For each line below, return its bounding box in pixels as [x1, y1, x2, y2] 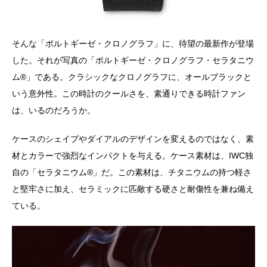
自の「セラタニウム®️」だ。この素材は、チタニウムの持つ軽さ [12, 167, 252, 177]
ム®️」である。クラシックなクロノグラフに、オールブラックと [12, 72, 252, 82]
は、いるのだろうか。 [12, 105, 95, 115]
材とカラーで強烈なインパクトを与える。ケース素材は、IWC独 [12, 150, 253, 160]
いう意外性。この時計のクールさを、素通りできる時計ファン [12, 88, 246, 98]
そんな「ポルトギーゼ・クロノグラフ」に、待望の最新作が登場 [12, 38, 254, 48]
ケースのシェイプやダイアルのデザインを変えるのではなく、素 [12, 133, 254, 144]
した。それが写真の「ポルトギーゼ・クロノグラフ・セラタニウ [12, 55, 254, 65]
